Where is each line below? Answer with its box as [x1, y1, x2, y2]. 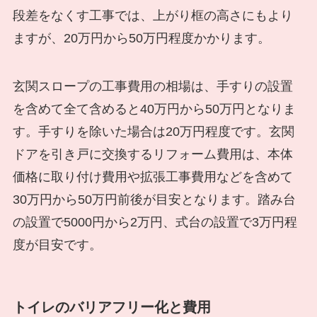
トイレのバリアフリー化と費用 [12, 299, 211, 315]
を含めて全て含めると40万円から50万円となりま [12, 101, 296, 116]
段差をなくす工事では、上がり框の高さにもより [12, 8, 293, 23]
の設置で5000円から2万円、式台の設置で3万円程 [12, 214, 297, 229]
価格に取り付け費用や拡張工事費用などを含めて [12, 169, 293, 184]
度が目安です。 [12, 237, 102, 252]
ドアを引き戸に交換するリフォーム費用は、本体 [12, 146, 293, 161]
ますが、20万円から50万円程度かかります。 [12, 31, 270, 46]
